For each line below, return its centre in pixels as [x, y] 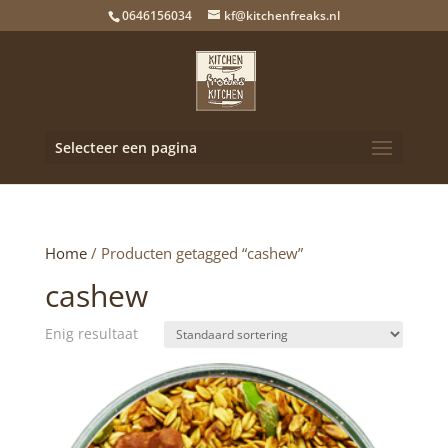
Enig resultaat [91, 333]
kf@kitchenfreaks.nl [281, 15]
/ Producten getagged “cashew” [194, 253]
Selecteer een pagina [125, 147]
